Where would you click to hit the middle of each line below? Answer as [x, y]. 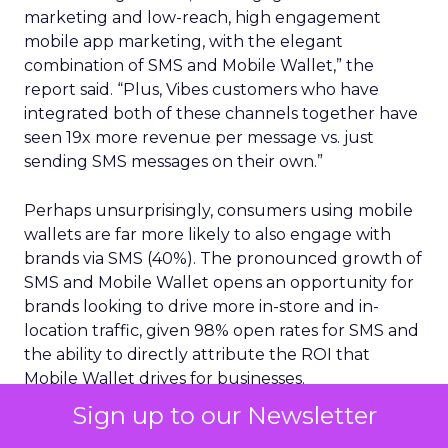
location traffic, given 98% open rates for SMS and [221, 330]
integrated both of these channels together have [221, 113]
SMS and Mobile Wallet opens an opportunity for [219, 282]
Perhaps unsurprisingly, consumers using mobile [218, 210]
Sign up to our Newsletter [224, 415]
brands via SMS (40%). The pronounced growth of [223, 258]
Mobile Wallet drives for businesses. [164, 378]
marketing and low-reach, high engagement [202, 17]
